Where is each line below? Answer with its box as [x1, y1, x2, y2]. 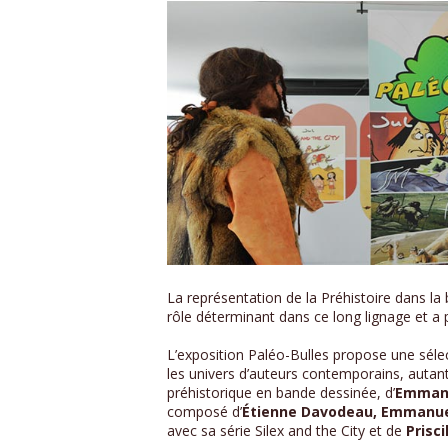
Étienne [242, 402, 297, 422]
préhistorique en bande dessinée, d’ [167, 383, 395, 403]
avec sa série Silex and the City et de [167, 421, 406, 441]
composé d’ [167, 402, 242, 422]
